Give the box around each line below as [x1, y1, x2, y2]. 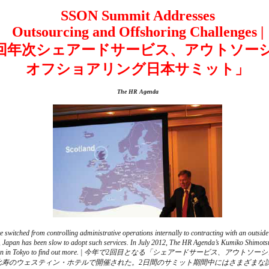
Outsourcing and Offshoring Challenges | [11, 24, 264, 40]
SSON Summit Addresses [60, 8, 215, 24]
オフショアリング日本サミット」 [26, 61, 249, 77]
